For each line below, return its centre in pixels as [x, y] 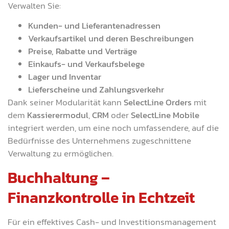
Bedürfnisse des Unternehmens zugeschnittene [99, 141]
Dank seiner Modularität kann [65, 102]
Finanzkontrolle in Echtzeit [101, 197]
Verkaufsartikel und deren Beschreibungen [111, 39]
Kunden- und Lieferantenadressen [94, 26]
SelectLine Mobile [165, 115]
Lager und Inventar [65, 77]
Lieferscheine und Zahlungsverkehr [96, 90]
